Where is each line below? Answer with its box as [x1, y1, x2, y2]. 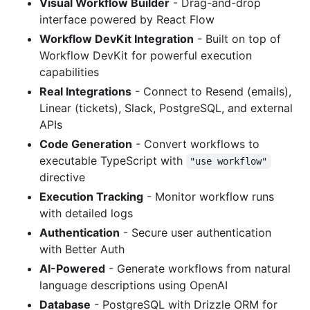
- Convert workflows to [132, 136, 259, 151]
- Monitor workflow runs [143, 189, 274, 203]
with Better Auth [39, 241, 125, 256]
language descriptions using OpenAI [39, 277, 228, 292]
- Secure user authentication [120, 225, 271, 239]
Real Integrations [39, 84, 131, 98]
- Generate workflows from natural [105, 261, 291, 275]
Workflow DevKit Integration [39, 31, 194, 46]
